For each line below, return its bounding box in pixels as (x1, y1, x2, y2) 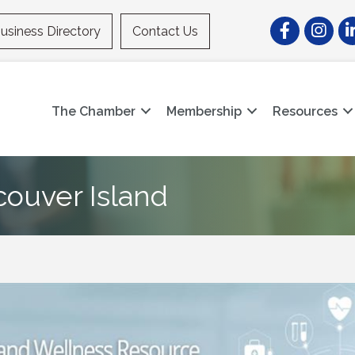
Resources (273, 103, 338, 119)
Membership (166, 103, 242, 119)
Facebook (269, 17, 329, 32)
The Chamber (52, 103, 136, 119)
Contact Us (132, 23, 198, 39)
